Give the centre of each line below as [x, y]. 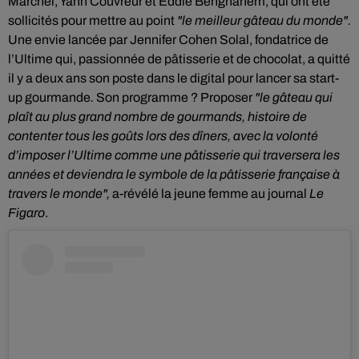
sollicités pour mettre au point [93, 20]
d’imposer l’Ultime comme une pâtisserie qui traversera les [174, 155]
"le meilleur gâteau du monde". [264, 20]
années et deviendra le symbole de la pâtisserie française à [174, 174]
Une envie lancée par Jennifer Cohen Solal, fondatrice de [168, 40]
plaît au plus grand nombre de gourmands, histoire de [157, 117]
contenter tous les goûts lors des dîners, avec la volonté [163, 136]
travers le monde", [60, 194]
